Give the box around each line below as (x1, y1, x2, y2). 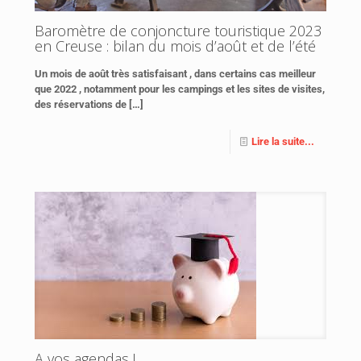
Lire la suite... (251, 135, 314, 148)
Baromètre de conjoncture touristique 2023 (35, 21, 322, 41)
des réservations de (35, 98, 127, 111)
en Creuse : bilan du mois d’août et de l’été (35, 36, 316, 56)
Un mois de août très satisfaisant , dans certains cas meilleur (35, 68, 316, 81)
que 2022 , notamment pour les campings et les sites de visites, (35, 83, 325, 96)
